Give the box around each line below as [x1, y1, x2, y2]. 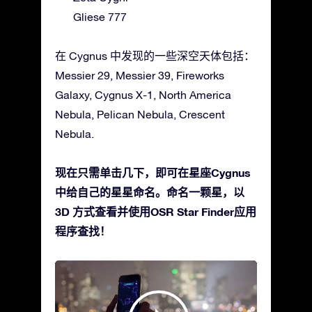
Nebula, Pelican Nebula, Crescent [55, 107, 225, 120]
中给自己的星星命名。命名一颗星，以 [55, 185, 244, 198]
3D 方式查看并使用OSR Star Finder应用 [55, 204, 256, 218]
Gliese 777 [73, 10, 127, 23]
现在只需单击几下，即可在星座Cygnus [55, 165, 251, 179]
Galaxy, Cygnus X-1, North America [55, 88, 231, 101]
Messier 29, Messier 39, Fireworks [55, 68, 224, 81]
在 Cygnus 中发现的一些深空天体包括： [55, 49, 255, 62]
